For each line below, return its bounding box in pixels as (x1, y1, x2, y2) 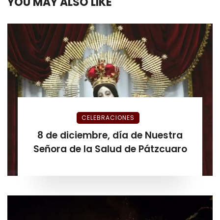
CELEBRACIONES (82, 113, 135, 122)
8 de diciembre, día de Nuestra (37, 128, 183, 142)
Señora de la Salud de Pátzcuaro (33, 142, 187, 156)
